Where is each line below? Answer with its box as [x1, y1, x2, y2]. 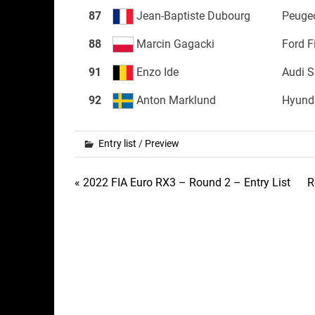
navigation [73, 202, 166, 226]
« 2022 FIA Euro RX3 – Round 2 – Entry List [74, 175, 290, 189]
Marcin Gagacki [133, 37, 214, 51]
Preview [144, 137, 179, 149]
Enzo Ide [133, 65, 179, 79]
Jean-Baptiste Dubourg [133, 8, 250, 22]
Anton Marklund [133, 93, 216, 107]
